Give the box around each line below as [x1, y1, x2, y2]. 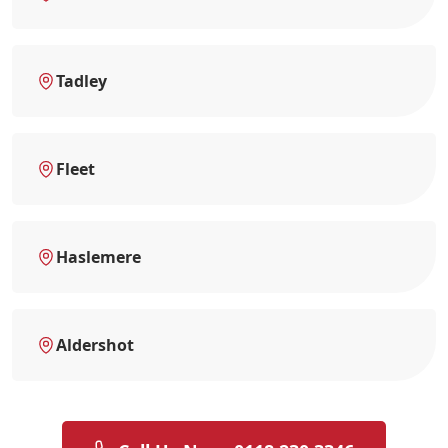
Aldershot [56, 333, 134, 356]
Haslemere [56, 245, 141, 268]
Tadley [56, 69, 107, 92]
